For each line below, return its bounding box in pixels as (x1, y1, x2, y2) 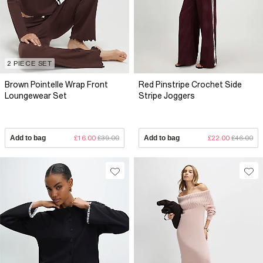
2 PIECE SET (7, 59, 52, 68)
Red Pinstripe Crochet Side (139, 79, 242, 89)
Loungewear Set (5, 90, 67, 100)
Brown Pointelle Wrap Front (5, 79, 108, 89)
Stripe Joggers (139, 90, 195, 100)
